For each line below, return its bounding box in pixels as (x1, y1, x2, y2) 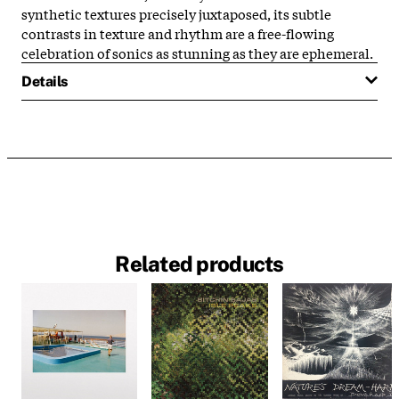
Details (21, 72, 68, 90)
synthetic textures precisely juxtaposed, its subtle (21, 3, 331, 23)
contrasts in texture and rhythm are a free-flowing (21, 22, 334, 43)
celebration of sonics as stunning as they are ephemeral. (21, 42, 373, 62)
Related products (115, 251, 284, 277)
